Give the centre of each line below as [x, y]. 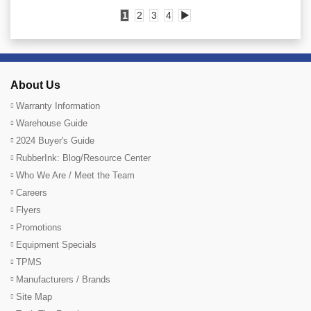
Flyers [28, 210]
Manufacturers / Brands [63, 280]
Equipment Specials [56, 245]
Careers [32, 193]
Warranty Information [58, 106]
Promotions [39, 228]
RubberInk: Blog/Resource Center [83, 158]
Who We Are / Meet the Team [75, 176]
